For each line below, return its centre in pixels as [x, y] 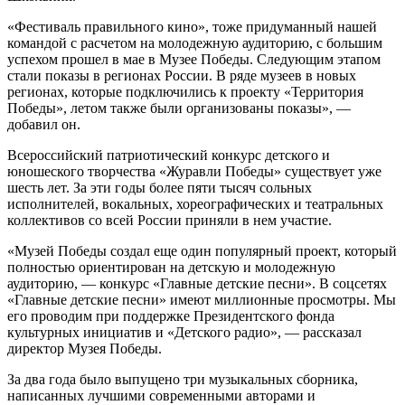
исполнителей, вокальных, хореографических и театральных [195, 203]
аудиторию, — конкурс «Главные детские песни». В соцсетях [197, 283]
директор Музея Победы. [85, 348]
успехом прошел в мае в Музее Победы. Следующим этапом [194, 59]
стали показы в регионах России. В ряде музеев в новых [182, 75]
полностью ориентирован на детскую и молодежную [171, 267]
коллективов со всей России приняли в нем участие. [170, 220]
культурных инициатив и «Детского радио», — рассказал [184, 332]
